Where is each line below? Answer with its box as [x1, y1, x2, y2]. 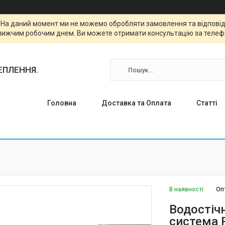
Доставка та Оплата [101, 99, 171, 107]
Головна [47, 99, 76, 107]
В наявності [169, 186, 204, 193]
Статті [196, 99, 217, 107]
